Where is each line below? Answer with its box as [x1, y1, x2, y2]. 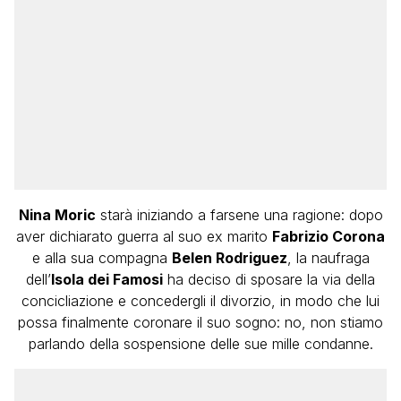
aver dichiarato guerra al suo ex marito [16, 226, 272, 245]
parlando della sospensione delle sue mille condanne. [28, 334, 373, 353]
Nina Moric [18, 205, 96, 224]
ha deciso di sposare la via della [163, 269, 375, 288]
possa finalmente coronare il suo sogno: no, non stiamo [18, 312, 383, 331]
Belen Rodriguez [171, 248, 287, 267]
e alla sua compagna [31, 248, 172, 267]
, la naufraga [286, 248, 370, 267]
